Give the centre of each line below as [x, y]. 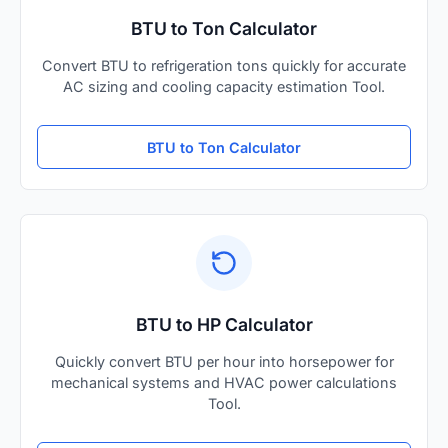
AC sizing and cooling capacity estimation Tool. [224, 87]
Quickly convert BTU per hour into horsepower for [224, 362]
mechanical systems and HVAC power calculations [224, 383]
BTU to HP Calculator [224, 325]
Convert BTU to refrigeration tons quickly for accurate [224, 66]
